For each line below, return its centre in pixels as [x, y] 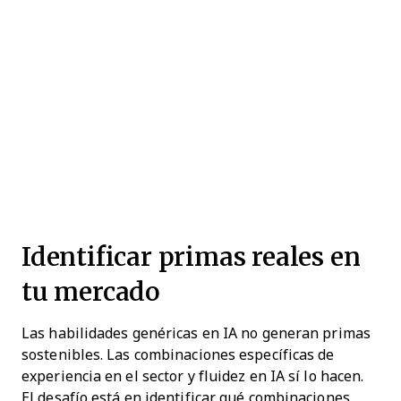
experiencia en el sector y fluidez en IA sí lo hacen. [193, 376]
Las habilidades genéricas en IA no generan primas [196, 333]
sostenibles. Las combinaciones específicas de [178, 354]
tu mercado [91, 291]
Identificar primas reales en [191, 256]
